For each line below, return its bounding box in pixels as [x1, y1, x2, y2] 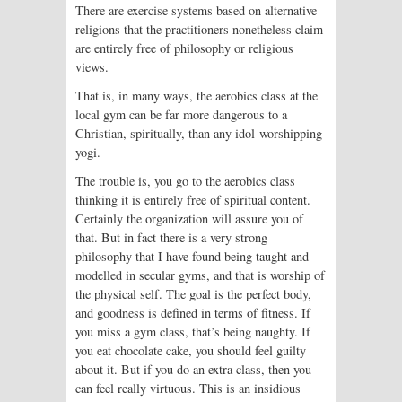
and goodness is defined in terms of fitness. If [75, 303, 310, 321]
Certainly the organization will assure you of [75, 209, 303, 227]
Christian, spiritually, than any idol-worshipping [75, 124, 322, 142]
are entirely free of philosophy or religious [75, 39, 293, 57]
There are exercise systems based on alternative [75, 2, 317, 20]
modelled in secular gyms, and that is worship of [75, 266, 325, 284]
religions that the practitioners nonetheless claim [75, 21, 323, 39]
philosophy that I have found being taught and [75, 247, 309, 265]
